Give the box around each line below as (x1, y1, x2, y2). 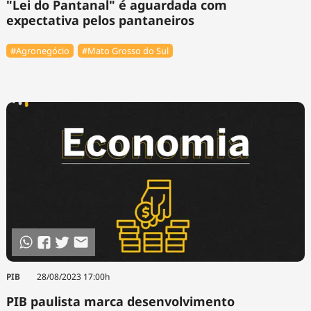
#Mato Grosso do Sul (82, 44, 169, 57)
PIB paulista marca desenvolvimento (6, 292, 235, 310)
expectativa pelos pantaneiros (6, 12, 194, 29)
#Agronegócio (10, 44, 69, 57)
